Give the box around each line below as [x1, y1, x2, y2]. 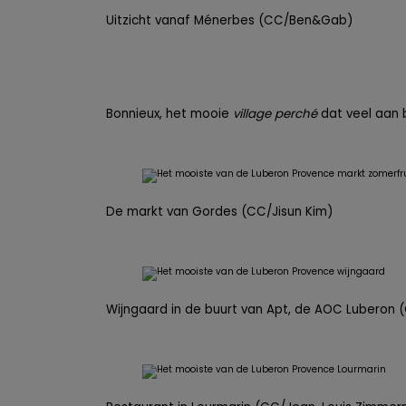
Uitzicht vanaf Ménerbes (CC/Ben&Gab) [106, 11, 353, 29]
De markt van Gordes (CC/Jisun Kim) [106, 202, 333, 220]
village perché [233, 104, 317, 122]
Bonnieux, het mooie [106, 104, 233, 122]
